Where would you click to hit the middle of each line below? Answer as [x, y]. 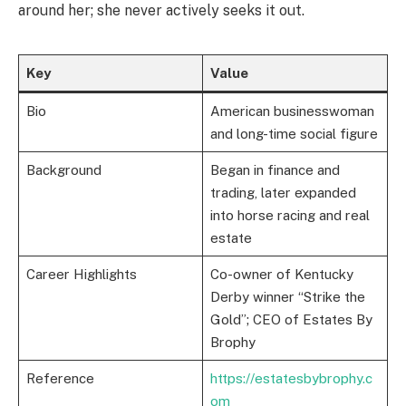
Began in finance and [275, 170]
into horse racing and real [290, 216]
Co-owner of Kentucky [281, 275]
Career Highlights [81, 275]
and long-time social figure [294, 134]
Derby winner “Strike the [287, 297]
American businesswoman [292, 111]
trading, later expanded [283, 193]
